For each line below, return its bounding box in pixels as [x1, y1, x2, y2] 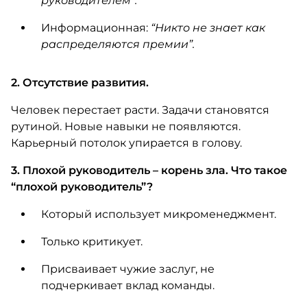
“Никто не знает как [150, 21, 265, 34]
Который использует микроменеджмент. [40, 208, 276, 221]
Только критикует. [40, 235, 143, 248]
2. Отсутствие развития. [10, 76, 149, 89]
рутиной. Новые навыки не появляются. [10, 120, 241, 133]
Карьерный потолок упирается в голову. [10, 136, 242, 149]
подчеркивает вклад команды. [40, 279, 214, 292]
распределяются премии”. [40, 38, 195, 51]
